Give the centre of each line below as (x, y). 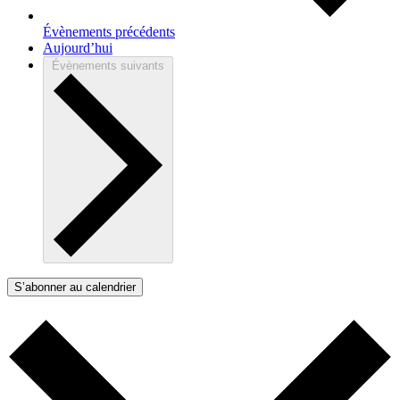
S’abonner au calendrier (75, 287)
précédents (143, 31)
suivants (141, 65)
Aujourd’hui (78, 47)
